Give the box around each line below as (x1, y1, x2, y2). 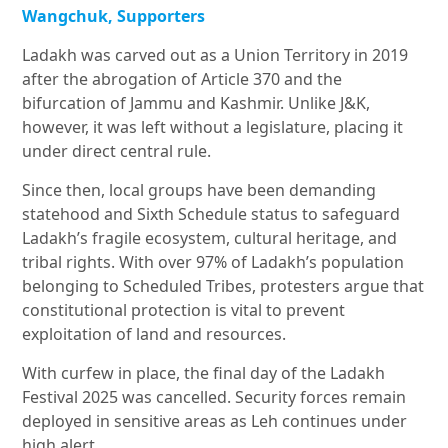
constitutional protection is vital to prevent (22, 299, 346, 322)
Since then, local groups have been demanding (22, 179, 377, 202)
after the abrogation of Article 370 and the (22, 68, 343, 91)
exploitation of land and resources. (22, 323, 287, 346)
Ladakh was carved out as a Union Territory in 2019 (22, 44, 409, 67)
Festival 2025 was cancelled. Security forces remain (22, 386, 407, 409)
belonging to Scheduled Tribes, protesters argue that (22, 275, 425, 298)
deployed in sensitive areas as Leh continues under (22, 410, 408, 433)
